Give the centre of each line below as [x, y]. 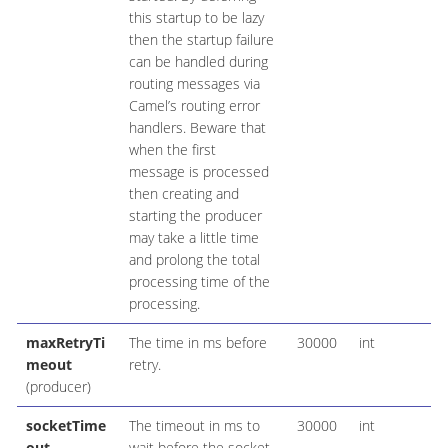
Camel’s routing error [194, 106]
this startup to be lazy [196, 18]
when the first [172, 150]
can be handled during [198, 62]
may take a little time [193, 238]
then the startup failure [201, 40]
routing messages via [194, 84]
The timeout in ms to [194, 426]
